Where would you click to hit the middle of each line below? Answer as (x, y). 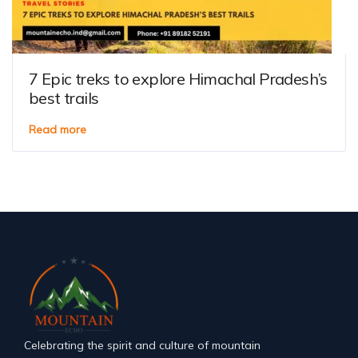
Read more (58, 130)
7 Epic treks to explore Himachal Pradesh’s (178, 79)
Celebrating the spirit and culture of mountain (142, 346)
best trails (64, 98)
